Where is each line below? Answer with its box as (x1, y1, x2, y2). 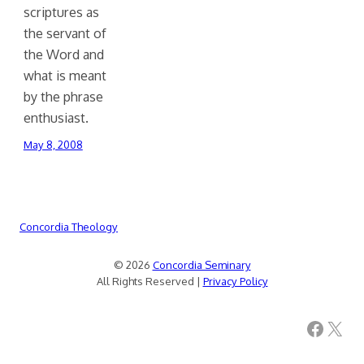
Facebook (305, 314, 315, 340)
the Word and (23, 45, 104, 63)
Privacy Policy (202, 274, 268, 288)
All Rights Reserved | (96, 274, 203, 288)
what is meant (23, 67, 106, 84)
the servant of (23, 24, 106, 42)
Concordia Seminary (152, 258, 251, 271)
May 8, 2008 (23, 138, 83, 152)
